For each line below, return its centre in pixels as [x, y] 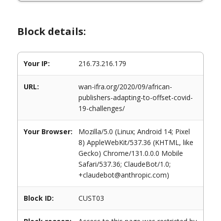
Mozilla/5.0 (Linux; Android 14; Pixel [134, 131]
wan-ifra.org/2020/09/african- [125, 87]
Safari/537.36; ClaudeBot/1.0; [125, 164]
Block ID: [39, 198]
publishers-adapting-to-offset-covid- [136, 97]
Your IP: [37, 63]
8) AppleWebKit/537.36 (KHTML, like [136, 142]
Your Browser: [48, 131]
